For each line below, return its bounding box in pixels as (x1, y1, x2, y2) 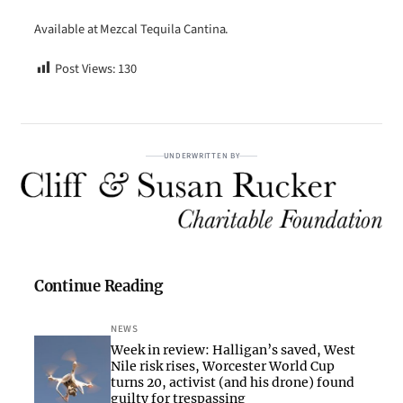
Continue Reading (34, 276, 163, 296)
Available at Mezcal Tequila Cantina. (34, 19, 229, 39)
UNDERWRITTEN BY (163, 149, 240, 162)
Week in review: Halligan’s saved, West (111, 341, 355, 358)
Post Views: (54, 58, 116, 78)
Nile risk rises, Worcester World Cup (111, 357, 335, 374)
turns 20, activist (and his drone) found (111, 373, 354, 390)
